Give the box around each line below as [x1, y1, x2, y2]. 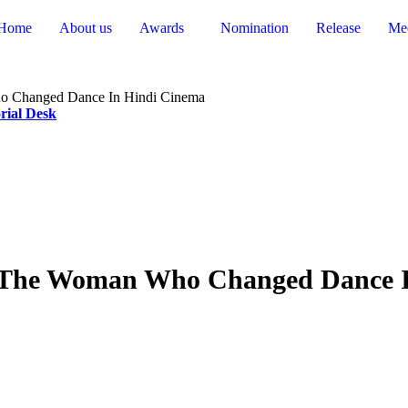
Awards [139, 20, 184, 36]
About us [59, 20, 112, 36]
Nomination [220, 20, 289, 36]
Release [316, 20, 361, 36]
